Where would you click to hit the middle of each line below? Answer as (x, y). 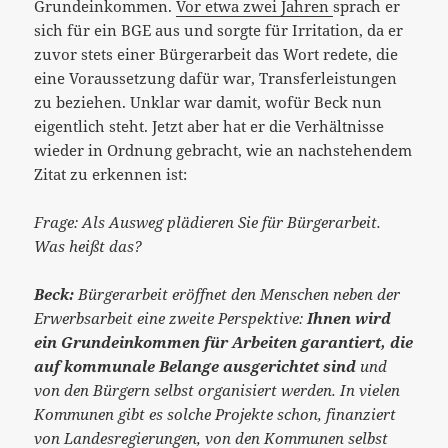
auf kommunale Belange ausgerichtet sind (195, 365)
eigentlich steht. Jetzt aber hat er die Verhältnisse (209, 125)
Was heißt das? (88, 245)
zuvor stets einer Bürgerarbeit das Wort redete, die (216, 53)
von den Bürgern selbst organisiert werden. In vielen (217, 389)
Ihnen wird (349, 317)
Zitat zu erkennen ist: (111, 173)
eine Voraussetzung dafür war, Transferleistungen (216, 77)
